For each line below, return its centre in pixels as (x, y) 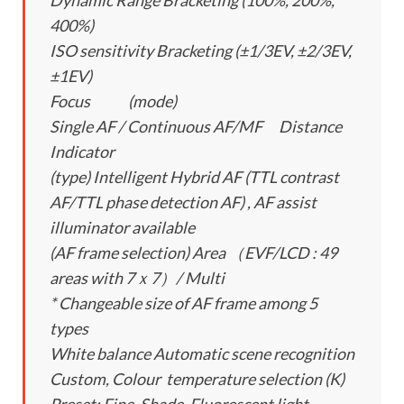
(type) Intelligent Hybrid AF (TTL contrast (194, 177)
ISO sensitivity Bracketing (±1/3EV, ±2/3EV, (201, 51)
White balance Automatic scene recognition (202, 354)
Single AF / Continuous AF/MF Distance (196, 127)
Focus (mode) (113, 101)
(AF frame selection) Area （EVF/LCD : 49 (193, 253)
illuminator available (122, 228)
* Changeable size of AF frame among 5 (184, 303)
